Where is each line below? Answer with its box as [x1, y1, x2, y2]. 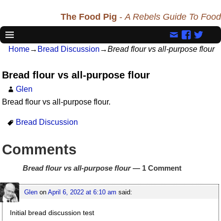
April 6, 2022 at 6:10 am [48, 188, 117, 196]
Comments [2, 141, 77, 157]
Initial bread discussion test [9, 209, 94, 217]
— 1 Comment [131, 163, 182, 172]
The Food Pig [61, 12, 117, 22]
